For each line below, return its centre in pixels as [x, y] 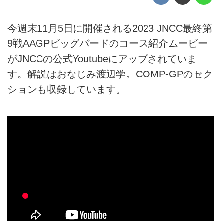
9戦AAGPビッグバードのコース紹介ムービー [108, 43]
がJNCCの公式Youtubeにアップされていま [102, 58]
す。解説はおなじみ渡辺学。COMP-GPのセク [110, 74]
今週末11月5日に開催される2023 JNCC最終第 [110, 28]
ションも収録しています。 [67, 89]
